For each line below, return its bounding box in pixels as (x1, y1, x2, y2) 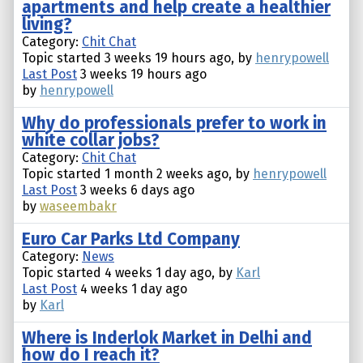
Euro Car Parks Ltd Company (22, 229, 240, 250)
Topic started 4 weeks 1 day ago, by (22, 265, 236, 281)
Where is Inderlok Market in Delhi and (22, 328, 312, 349)
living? (22, 15, 72, 36)
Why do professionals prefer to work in (22, 113, 327, 135)
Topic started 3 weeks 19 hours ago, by (22, 50, 255, 66)
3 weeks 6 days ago (77, 182, 194, 199)
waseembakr (40, 199, 117, 215)
